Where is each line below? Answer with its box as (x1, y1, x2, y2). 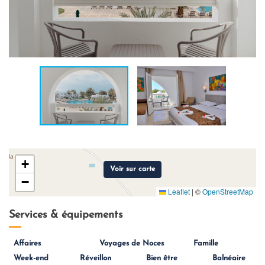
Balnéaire (212, 254, 245, 262)
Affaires (14, 240, 41, 247)
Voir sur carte (110, 165, 155, 173)
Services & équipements (9, 209, 122, 221)
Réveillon (80, 254, 111, 262)
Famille (193, 240, 218, 247)
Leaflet (166, 186, 190, 196)
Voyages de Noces (99, 240, 164, 247)
